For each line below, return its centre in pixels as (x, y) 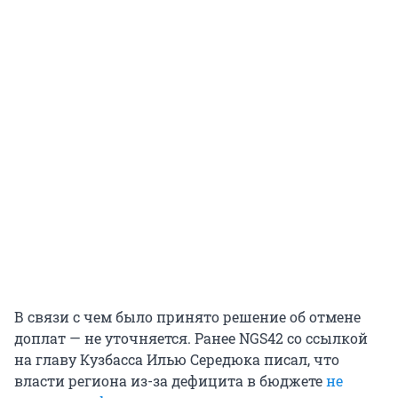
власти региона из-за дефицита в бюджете (170, 381)
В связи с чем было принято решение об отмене (187, 317)
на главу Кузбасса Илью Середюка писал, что (177, 360)
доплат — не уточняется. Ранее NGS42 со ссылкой (191, 338)
